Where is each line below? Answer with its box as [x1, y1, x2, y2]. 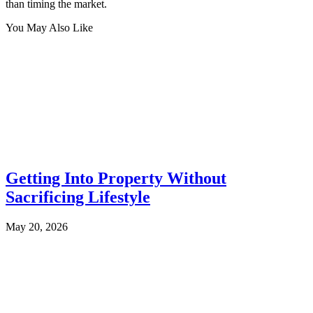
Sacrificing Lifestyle [6, 187, 150, 206]
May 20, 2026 [6, 220, 68, 233]
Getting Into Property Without [6, 168, 226, 187]
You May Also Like [6, 21, 93, 34]
